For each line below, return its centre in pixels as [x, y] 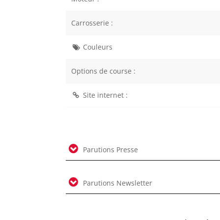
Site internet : [105, 95]
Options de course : [103, 71]
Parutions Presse [110, 149]
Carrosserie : [92, 23]
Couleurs [97, 47]
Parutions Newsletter [117, 183]
